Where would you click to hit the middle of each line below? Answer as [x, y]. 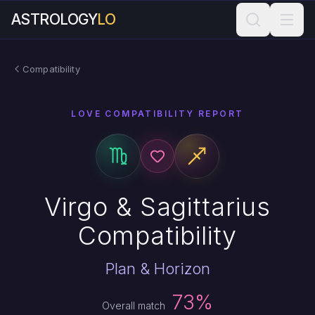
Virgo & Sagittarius [157, 207]
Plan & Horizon [157, 269]
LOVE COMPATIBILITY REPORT [157, 114]
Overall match [135, 306]
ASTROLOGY [54, 19]
